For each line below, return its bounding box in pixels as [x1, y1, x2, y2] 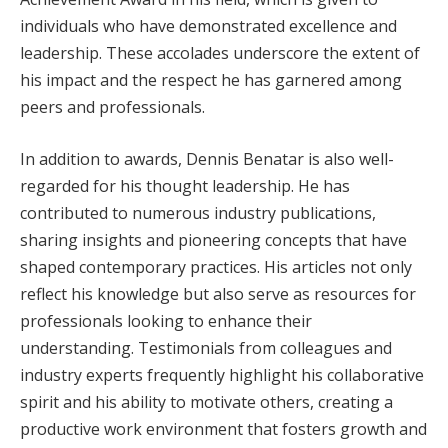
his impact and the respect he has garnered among [20, 69, 402, 92]
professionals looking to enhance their [20, 309, 312, 332]
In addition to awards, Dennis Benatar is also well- [20, 147, 394, 170]
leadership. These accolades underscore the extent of [20, 42, 420, 65]
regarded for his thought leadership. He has [20, 174, 350, 197]
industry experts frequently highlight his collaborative [20, 363, 424, 386]
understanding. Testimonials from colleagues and [20, 336, 392, 359]
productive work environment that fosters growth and [20, 417, 427, 440]
